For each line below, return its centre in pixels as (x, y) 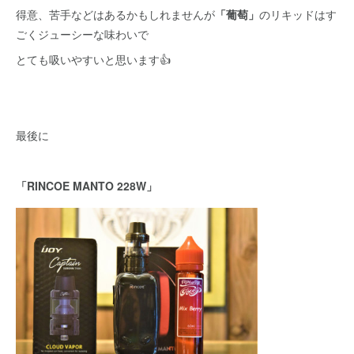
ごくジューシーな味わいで (82, 34)
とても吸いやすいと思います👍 (93, 59)
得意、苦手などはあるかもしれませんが (115, 14)
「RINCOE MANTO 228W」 (87, 185)
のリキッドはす (298, 14)
